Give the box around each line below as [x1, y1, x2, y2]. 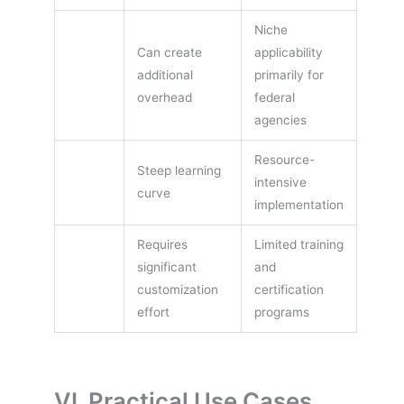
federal [253, 90, 295, 106]
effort [136, 305, 170, 320]
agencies [253, 113, 307, 128]
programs [253, 305, 309, 320]
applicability [253, 45, 323, 60]
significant [136, 260, 197, 275]
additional [136, 68, 193, 83]
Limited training [253, 237, 344, 252]
